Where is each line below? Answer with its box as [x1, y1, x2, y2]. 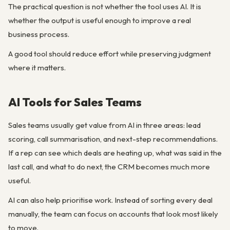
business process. [8, 29, 69, 39]
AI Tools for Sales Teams [8, 94, 142, 109]
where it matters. [8, 62, 66, 72]
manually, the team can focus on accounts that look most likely [8, 209, 218, 219]
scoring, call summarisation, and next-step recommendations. [8, 133, 218, 144]
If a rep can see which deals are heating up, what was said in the [8, 147, 222, 158]
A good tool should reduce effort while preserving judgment [8, 48, 211, 59]
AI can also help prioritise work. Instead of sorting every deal [8, 195, 213, 205]
